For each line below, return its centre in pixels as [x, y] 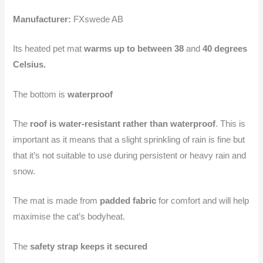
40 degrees [225, 49]
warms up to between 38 [135, 49]
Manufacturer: [42, 19]
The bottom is [41, 94]
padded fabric [128, 201]
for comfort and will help [203, 201]
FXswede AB [97, 19]
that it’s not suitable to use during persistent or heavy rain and [130, 155]
